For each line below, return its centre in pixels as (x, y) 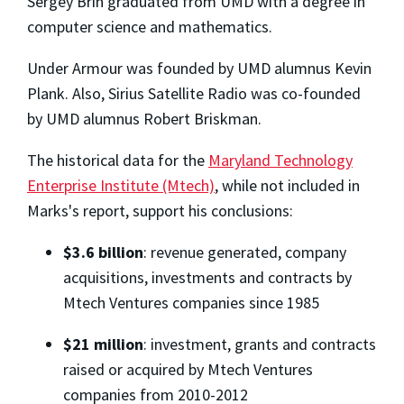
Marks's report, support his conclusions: (160, 210)
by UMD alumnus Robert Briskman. (144, 118)
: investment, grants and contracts (260, 344)
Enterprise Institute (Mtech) (121, 185)
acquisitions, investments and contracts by (207, 277)
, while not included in (287, 185)
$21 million (103, 344)
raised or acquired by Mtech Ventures (188, 369)
